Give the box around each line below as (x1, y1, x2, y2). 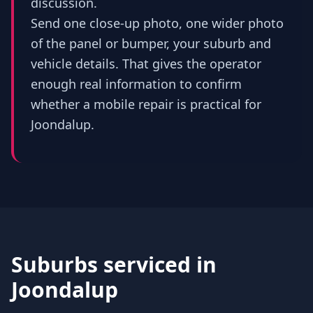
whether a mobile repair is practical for (31, 95, 261, 112)
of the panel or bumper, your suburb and (31, 34, 271, 52)
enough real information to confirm (31, 75, 242, 92)
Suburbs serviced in (11, 249, 217, 279)
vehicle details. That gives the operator (31, 54, 261, 72)
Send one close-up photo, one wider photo (31, 14, 284, 31)
